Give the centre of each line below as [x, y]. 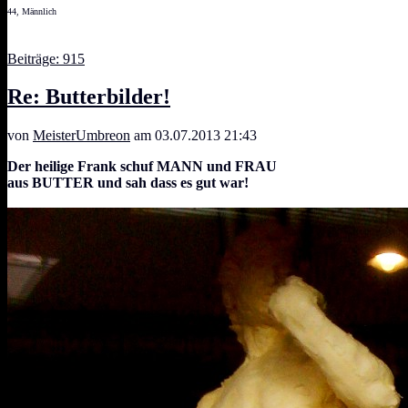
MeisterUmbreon [82, 136]
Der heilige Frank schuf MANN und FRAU [142, 167]
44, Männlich [32, 11]
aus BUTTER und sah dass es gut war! [128, 183]
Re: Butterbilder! [89, 97]
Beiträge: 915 [46, 58]
